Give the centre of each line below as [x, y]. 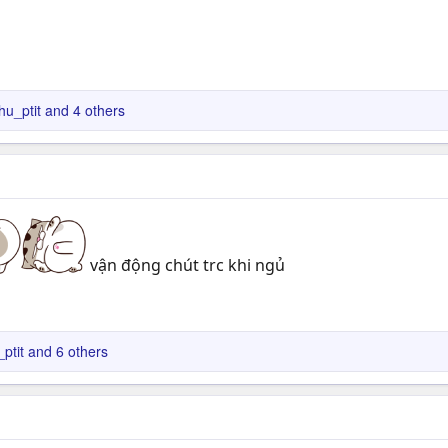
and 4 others [83, 110]
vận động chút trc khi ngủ [185, 265]
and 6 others [66, 351]
